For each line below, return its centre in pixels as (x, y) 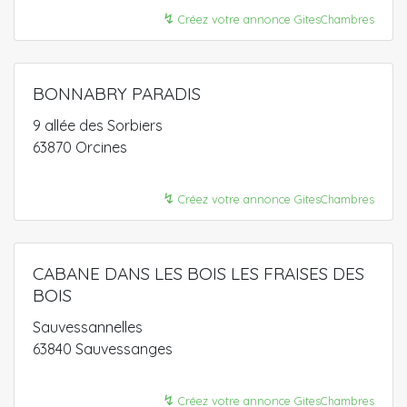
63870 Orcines (80, 147)
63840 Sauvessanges (103, 349)
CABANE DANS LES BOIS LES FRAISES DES (199, 273)
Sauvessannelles (88, 327)
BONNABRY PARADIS (117, 94)
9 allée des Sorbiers (98, 125)
